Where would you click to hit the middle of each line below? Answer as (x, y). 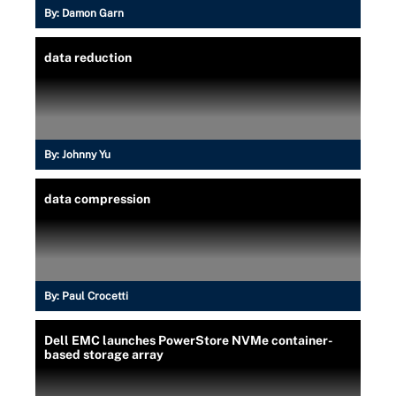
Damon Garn (93, 13)
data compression (97, 198)
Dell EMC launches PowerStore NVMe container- (189, 340)
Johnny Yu (86, 154)
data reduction (88, 57)
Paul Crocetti (95, 296)
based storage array (104, 354)
